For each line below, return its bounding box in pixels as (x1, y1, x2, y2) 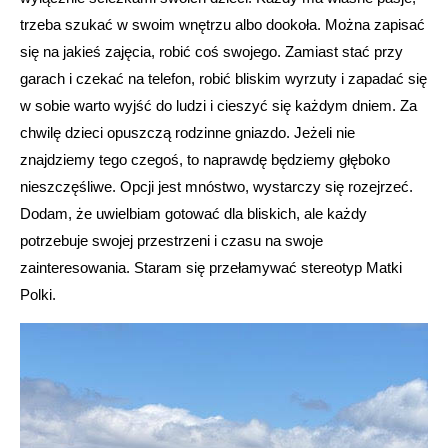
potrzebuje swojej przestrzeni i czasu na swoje (20, 231, 323, 249)
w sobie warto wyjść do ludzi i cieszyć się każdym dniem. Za (20, 96, 417, 114)
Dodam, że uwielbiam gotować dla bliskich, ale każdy (20, 204, 367, 222)
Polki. (20, 285, 56, 303)
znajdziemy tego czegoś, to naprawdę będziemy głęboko (20, 150, 390, 168)
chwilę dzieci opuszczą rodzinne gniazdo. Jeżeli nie (20, 123, 355, 141)
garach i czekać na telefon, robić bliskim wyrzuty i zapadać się (20, 69, 427, 87)
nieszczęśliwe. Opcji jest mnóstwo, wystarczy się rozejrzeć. (20, 177, 413, 195)
